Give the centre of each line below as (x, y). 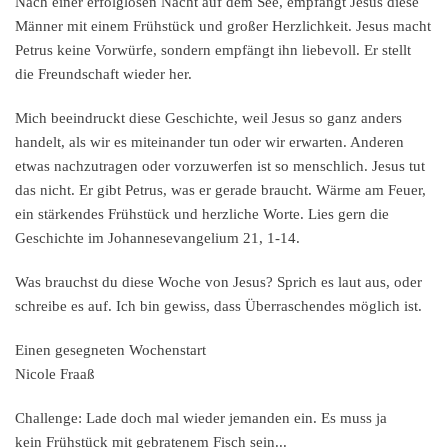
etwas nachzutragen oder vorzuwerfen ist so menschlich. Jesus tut (220, 166)
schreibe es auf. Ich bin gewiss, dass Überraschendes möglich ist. (218, 306)
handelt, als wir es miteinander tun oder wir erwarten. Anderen (209, 142)
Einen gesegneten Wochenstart (110, 350)
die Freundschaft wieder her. (103, 74)
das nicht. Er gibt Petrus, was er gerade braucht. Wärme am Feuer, (220, 190)
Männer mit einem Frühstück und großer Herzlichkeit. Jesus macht (223, 26)
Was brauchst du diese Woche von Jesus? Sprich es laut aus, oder (218, 282)
